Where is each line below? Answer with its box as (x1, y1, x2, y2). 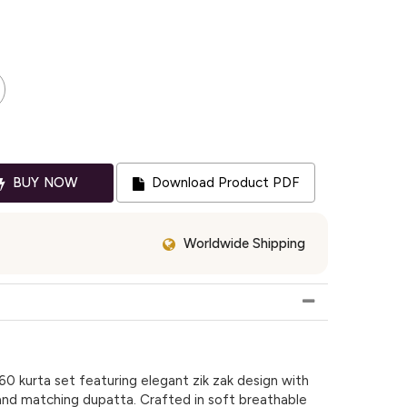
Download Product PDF (147, 174, 299, 192)
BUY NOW (8, 174, 79, 191)
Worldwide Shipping (184, 234, 305, 252)
